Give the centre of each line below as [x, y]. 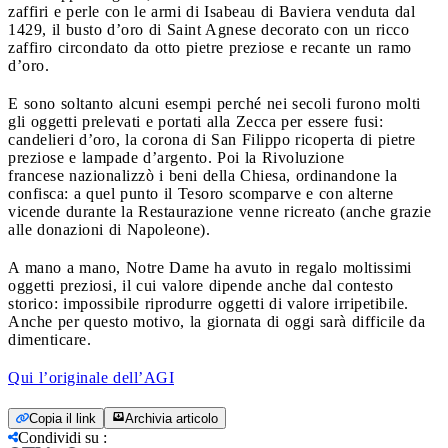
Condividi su [58, 437]
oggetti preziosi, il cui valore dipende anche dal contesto [200, 285]
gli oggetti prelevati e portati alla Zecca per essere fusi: [195, 121]
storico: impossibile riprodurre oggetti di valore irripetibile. [208, 303]
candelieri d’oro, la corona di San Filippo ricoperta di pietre [212, 139]
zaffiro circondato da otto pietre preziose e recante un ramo [210, 47]
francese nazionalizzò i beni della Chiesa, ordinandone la [202, 175]
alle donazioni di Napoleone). [109, 229]
